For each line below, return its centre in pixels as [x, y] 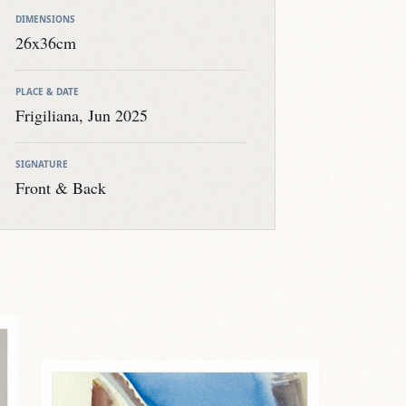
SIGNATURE [42, 164]
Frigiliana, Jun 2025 [82, 116]
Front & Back [61, 188]
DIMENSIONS [45, 19]
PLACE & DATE [47, 92]
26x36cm [46, 43]
